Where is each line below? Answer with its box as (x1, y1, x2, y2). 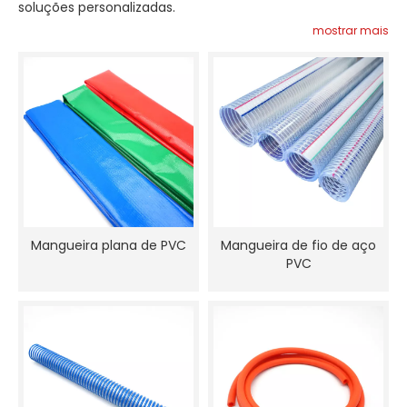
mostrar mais (313, 23, 389, 38)
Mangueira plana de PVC (31, 236, 186, 254)
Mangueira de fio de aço (221, 236, 376, 254)
